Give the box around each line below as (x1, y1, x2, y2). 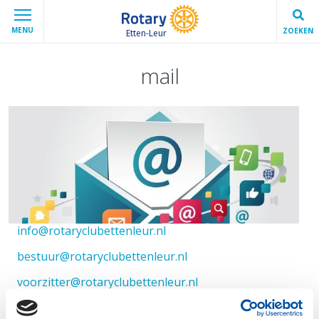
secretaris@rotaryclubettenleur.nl (16, 299, 197, 315)
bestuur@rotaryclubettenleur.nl (16, 248, 187, 264)
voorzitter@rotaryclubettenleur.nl (16, 273, 198, 290)
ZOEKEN (283, 25, 313, 36)
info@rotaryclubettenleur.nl (16, 222, 166, 239)
